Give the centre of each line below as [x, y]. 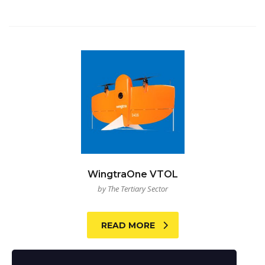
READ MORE [128, 226]
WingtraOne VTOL [132, 174]
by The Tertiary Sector [132, 189]
